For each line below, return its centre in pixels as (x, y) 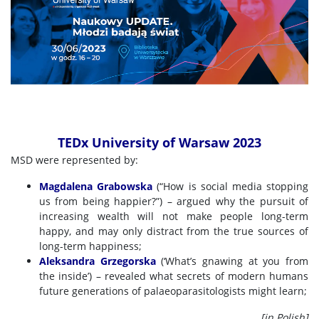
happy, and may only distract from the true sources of (174, 231)
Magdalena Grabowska (96, 186)
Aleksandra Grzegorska (98, 261)
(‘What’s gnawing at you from (232, 261)
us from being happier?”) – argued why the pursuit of (174, 201)
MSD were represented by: (74, 160)
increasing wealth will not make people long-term (174, 216)
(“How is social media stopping (231, 186)
